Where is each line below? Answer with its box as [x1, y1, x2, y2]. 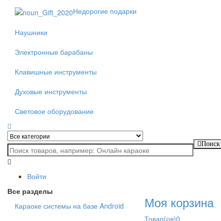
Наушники [15, 27, 47, 37]
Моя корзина [145, 193, 214, 211]
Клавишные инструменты [15, 66, 97, 76]
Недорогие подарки [73, 6, 137, 16]
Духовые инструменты [15, 86, 87, 96]
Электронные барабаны [15, 46, 93, 57]
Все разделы [7, 185, 53, 196]
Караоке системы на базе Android [15, 200, 124, 211]
